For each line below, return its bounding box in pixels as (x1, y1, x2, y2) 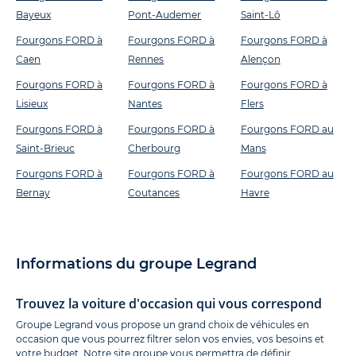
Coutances (128, 187, 180, 199)
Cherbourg (128, 142, 181, 155)
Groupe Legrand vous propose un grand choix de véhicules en (16, 319, 309, 331)
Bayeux (16, 9, 51, 21)
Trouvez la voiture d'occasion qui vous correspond (16, 295, 322, 313)
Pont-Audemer (128, 9, 202, 21)
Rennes (128, 53, 164, 66)
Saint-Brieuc (16, 142, 75, 155)
